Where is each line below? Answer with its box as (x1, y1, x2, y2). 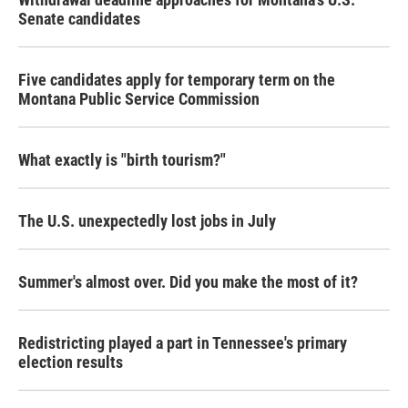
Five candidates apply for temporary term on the (18, 70, 335, 89)
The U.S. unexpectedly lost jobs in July (18, 211, 276, 230)
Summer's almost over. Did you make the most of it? (18, 272, 358, 291)
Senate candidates (18, 9, 140, 28)
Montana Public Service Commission (18, 89, 260, 108)
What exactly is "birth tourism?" (18, 150, 226, 169)
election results (18, 352, 123, 372)
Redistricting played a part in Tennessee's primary (18, 333, 347, 352)
